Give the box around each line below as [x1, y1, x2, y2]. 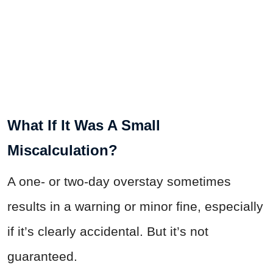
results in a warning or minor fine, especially [7, 199, 263, 213]
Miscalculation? [7, 141, 118, 158]
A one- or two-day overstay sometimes [7, 174, 231, 188]
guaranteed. [7, 249, 77, 263]
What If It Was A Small [7, 116, 160, 133]
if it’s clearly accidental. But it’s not [7, 224, 208, 238]
